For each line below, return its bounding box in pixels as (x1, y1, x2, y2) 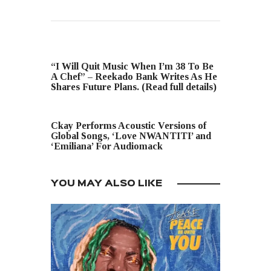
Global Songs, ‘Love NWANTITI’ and (51, 131, 211, 142)
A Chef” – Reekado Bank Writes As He (51, 71, 217, 82)
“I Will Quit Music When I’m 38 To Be (51, 61, 214, 72)
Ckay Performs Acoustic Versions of (51, 120, 206, 131)
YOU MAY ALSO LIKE (51, 179, 162, 188)
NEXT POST (51, 109, 98, 116)
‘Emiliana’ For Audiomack (51, 141, 163, 152)
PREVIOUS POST (63, 50, 129, 57)
